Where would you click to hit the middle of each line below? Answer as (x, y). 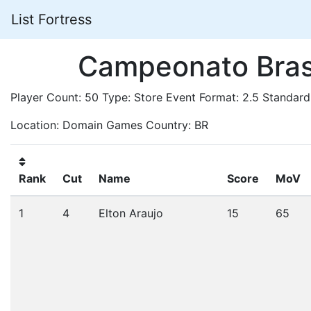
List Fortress (51, 19)
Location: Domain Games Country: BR (109, 125)
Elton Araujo (131, 213)
